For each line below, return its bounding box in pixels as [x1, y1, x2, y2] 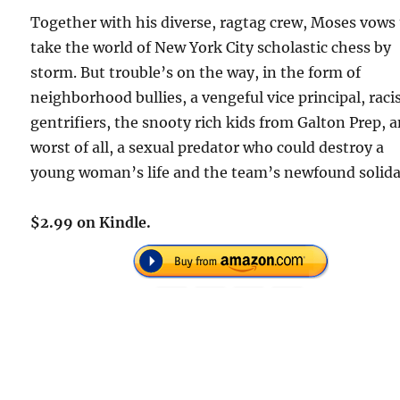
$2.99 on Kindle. [30, 213, 152, 232]
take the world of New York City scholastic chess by [30, 38, 392, 57]
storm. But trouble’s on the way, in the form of [30, 63, 362, 82]
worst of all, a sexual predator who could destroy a [30, 138, 385, 157]
